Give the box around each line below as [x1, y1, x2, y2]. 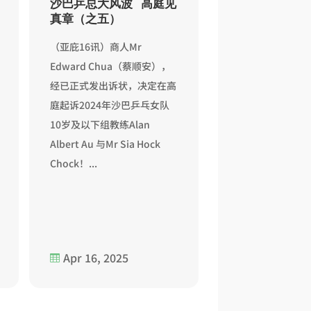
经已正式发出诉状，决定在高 [50, 78, 177, 93]
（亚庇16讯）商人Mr [50, 40, 142, 54]
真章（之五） [50, 10, 121, 27]
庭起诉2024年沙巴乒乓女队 [50, 98, 170, 112]
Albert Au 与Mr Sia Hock [50, 137, 161, 151]
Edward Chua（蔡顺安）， [50, 59, 171, 74]
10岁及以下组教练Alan [50, 117, 151, 132]
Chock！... [50, 156, 98, 171]
